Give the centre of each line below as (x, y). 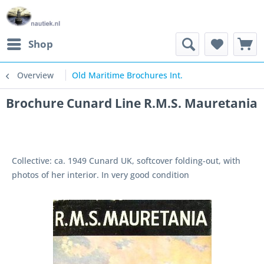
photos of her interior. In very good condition (100, 175)
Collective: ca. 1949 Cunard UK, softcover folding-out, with (126, 161)
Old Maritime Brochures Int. (127, 75)
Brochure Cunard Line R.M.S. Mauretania (132, 103)
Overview (35, 75)
